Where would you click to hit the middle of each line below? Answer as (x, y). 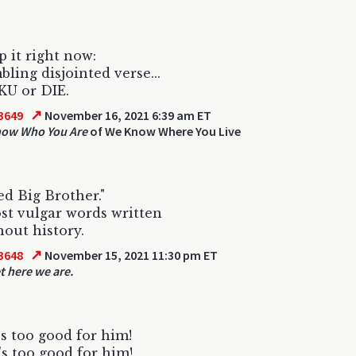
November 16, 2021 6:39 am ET (127, 115)
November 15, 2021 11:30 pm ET (130, 255)
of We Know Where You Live (164, 131)
